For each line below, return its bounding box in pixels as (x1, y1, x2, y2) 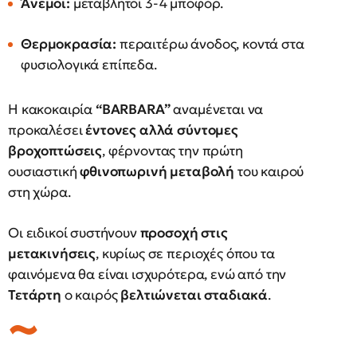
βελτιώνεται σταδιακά (120, 286, 269, 304)
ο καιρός (61, 286, 121, 304)
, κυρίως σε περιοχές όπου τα (96, 245, 275, 262)
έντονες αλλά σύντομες (85, 121, 238, 139)
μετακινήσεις (8, 245, 96, 262)
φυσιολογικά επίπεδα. (21, 56, 157, 73)
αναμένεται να (170, 100, 264, 118)
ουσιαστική (8, 163, 80, 180)
